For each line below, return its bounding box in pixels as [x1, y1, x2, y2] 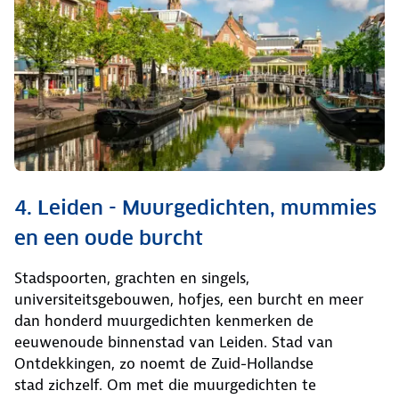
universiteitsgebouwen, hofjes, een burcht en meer [14, 289, 363, 309]
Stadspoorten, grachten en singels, [14, 267, 249, 288]
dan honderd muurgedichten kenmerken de [14, 310, 313, 330]
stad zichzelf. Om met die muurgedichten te [14, 374, 316, 395]
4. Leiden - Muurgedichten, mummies [14, 194, 377, 220]
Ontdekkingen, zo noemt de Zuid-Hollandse [14, 353, 313, 373]
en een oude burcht [14, 224, 203, 250]
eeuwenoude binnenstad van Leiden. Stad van [14, 331, 333, 352]
